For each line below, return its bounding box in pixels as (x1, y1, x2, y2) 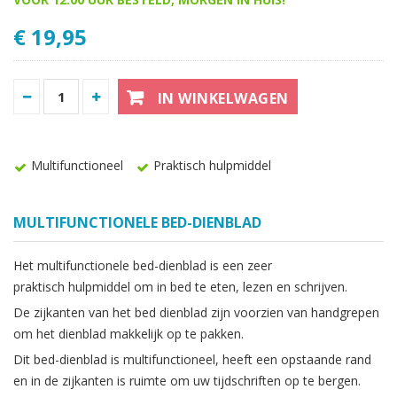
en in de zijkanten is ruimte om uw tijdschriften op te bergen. (13, 371, 361, 389)
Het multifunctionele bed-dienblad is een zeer (13, 256, 272, 274)
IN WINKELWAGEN (157, 88, 289, 108)
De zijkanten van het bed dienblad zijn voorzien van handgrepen (13, 303, 379, 321)
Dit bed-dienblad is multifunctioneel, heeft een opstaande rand (13, 350, 371, 368)
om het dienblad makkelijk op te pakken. (13, 324, 244, 342)
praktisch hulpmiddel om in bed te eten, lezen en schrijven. (13, 277, 347, 295)
